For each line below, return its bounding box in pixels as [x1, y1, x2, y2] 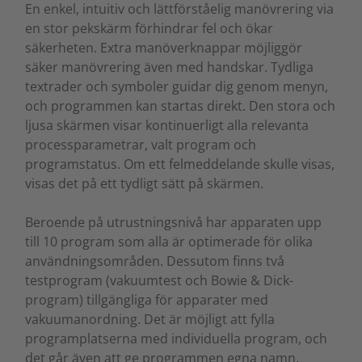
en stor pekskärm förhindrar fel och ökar [25, 19, 273, 37]
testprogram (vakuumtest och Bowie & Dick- [25, 271, 293, 289]
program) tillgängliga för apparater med [25, 290, 268, 309]
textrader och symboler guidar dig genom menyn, [25, 77, 328, 95]
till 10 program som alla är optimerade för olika [25, 232, 313, 250]
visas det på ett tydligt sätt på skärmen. [25, 174, 263, 192]
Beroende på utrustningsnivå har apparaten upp [25, 213, 322, 231]
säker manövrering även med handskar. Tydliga [25, 57, 314, 76]
